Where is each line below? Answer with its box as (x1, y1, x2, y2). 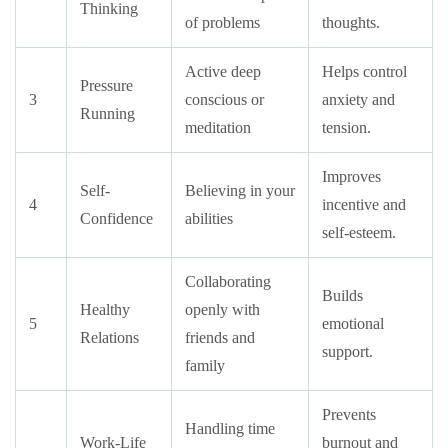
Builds (322, 287, 363, 304)
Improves (322, 168, 381, 185)
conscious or (185, 91, 264, 108)
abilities (185, 210, 233, 227)
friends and (185, 329, 255, 346)
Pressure (80, 77, 133, 94)
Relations (80, 329, 139, 346)
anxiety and (322, 91, 395, 108)
